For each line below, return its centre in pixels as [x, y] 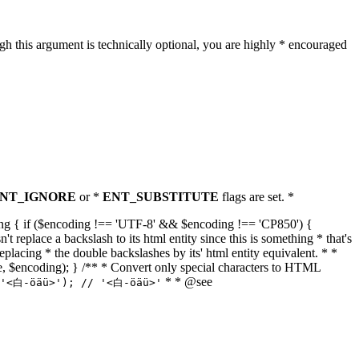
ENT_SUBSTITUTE [161, 197]
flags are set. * [256, 197]
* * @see [187, 282]
